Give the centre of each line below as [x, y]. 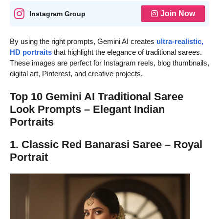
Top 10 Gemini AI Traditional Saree [97, 96]
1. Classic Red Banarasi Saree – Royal [106, 144]
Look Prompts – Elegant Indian [87, 109]
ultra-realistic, [180, 42]
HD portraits [31, 52]
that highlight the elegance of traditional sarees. [127, 52]
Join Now [178, 14]
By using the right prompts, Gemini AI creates [83, 42]
